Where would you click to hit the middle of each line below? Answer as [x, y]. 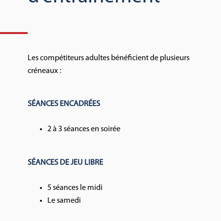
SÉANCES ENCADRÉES [64, 104]
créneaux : [44, 71]
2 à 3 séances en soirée [84, 129]
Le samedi [64, 201]
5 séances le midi [75, 188]
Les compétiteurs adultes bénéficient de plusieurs [109, 58]
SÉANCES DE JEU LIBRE [65, 163]
